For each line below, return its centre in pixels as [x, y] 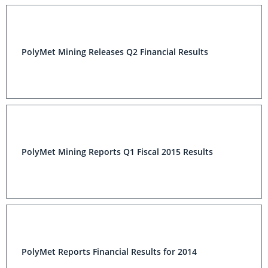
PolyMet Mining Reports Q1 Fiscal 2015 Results [117, 152]
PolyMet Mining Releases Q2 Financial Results [115, 52]
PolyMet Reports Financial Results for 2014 [109, 252]
